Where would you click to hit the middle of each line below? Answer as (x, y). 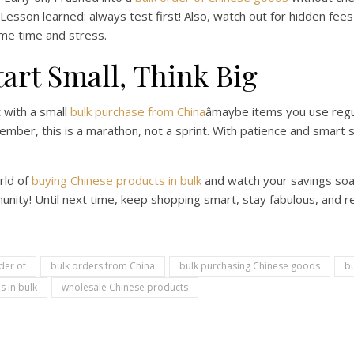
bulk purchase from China (138, 111)
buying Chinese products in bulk (117, 180)
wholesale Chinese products (125, 287)
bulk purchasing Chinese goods (250, 266)
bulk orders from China (103, 266)
